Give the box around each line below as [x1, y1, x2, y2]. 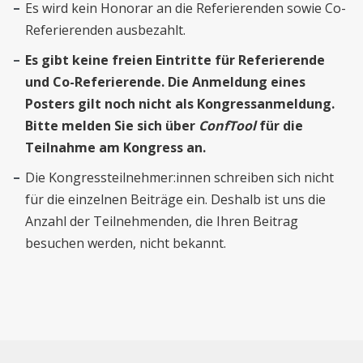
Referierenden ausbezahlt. [25, 21, 186, 39]
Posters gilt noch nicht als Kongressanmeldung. [25, 95, 335, 113]
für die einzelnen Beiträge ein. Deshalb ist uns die [25, 190, 327, 208]
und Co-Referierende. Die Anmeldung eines [25, 73, 306, 91]
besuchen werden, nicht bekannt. [25, 234, 227, 252]
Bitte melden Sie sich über [25, 117, 199, 135]
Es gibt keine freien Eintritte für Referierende [25, 51, 326, 69]
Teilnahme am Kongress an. [25, 139, 207, 156]
